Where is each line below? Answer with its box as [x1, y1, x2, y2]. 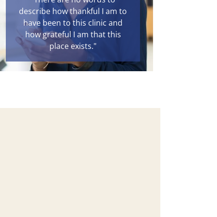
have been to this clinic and [23, 17, 123, 28]
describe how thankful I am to [19, 5, 127, 16]
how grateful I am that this [25, 29, 121, 40]
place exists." [49, 40, 96, 51]
